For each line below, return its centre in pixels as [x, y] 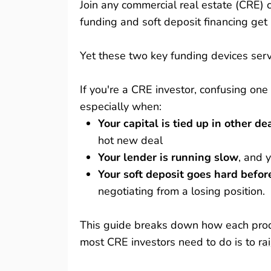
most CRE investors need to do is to [169, 242]
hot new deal [130, 140]
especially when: [121, 106]
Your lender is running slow [168, 157]
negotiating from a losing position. [181, 191]
